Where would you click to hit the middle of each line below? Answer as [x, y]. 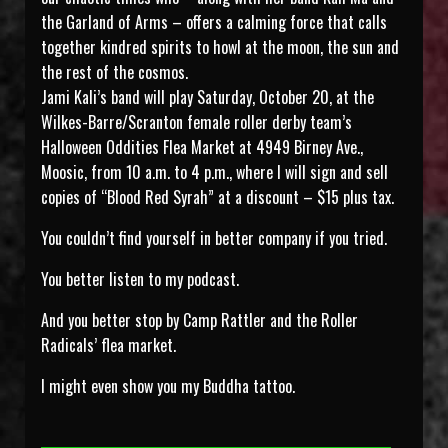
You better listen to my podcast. [140, 279]
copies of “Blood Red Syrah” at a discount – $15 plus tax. [217, 197]
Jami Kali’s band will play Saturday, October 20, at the [207, 97]
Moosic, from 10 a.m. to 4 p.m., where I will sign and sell [214, 172]
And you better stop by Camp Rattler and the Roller [199, 320]
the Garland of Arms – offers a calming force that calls [214, 22]
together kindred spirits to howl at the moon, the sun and [220, 47]
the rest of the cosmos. [114, 72]
